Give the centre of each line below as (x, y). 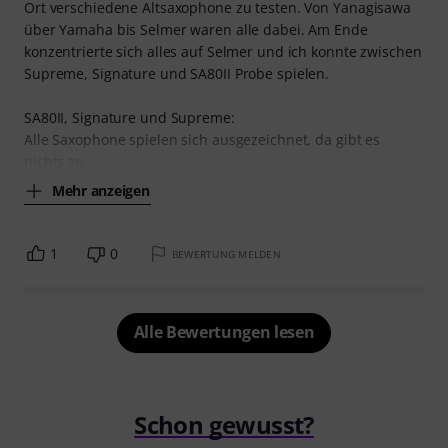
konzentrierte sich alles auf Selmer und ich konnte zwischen (223, 52)
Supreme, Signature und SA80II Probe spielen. (177, 74)
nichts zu (54, 162)
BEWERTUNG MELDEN (226, 254)
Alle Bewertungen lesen (224, 332)
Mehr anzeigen (101, 190)
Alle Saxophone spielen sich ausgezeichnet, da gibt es (202, 140)
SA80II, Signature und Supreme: (129, 118)
